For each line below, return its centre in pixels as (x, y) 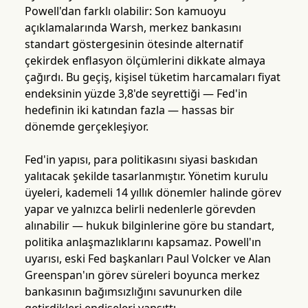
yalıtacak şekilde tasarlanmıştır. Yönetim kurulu (146, 176)
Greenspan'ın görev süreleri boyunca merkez (142, 275)
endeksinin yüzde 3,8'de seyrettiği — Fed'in (136, 94)
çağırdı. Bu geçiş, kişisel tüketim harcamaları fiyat (152, 77)
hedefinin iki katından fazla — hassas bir (129, 110)
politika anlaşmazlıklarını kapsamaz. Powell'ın (143, 242)
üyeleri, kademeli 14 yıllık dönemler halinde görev (153, 193)
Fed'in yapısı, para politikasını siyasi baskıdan (141, 160)
